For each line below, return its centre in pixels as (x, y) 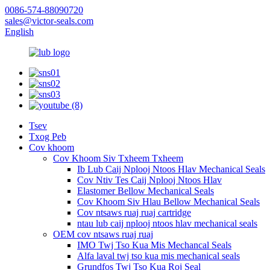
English (19, 32)
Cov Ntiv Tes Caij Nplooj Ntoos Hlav (149, 180)
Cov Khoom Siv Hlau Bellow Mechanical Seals (168, 202)
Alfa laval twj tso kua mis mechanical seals (159, 256)
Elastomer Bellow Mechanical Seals (146, 191)
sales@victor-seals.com (49, 21)
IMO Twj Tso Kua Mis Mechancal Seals (154, 245)
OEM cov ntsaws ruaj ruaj (103, 234)
